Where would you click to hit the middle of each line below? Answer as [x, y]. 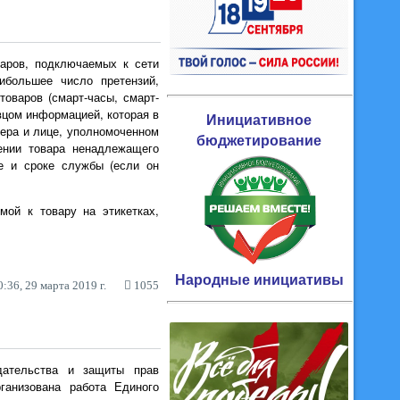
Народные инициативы [259, 279]
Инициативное [259, 119]
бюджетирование [259, 139]
